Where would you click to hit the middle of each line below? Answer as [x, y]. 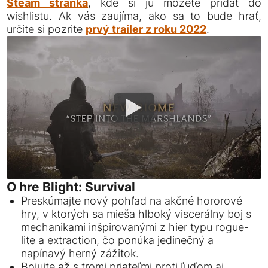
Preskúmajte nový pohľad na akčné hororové [132, 200]
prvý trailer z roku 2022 [146, 29]
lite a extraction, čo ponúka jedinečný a [118, 240]
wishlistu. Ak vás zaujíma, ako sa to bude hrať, [134, 16]
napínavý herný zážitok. [80, 253]
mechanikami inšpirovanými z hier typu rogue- [135, 227]
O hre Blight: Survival [71, 187]
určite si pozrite [46, 29]
